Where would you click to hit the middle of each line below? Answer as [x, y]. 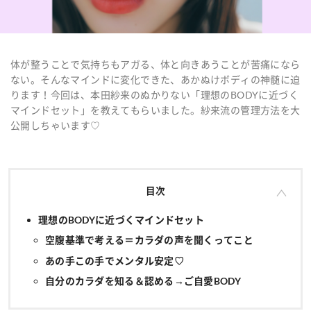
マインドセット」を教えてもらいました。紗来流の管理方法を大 [155, 110]
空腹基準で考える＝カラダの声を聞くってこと [149, 240]
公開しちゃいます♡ [56, 125]
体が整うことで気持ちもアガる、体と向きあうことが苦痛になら [155, 64]
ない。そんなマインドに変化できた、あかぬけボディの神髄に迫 [155, 79]
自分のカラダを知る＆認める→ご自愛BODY [143, 280]
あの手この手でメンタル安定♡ [115, 260]
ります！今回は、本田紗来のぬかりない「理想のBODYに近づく [154, 94]
